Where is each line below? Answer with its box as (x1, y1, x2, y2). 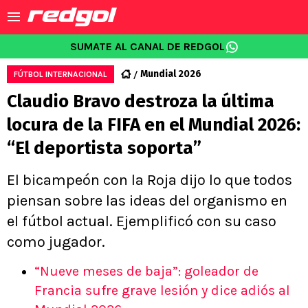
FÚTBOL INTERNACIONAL (14, 69, 107, 79)
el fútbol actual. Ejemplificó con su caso (7, 212, 276, 230)
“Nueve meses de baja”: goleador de (34, 263, 258, 279)
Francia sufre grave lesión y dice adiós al (34, 283, 290, 298)
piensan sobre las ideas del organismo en (7, 192, 287, 210)
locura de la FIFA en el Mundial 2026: (7, 114, 300, 135)
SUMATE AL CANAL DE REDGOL (69, 40, 225, 53)
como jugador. (7, 233, 105, 251)
